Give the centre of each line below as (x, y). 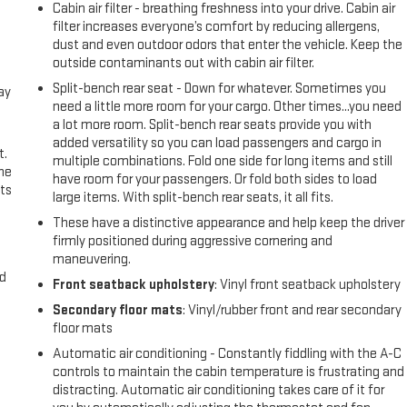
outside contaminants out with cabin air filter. (184, 64)
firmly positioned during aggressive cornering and (193, 242)
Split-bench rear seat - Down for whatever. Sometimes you (220, 89)
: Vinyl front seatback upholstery (308, 285)
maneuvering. (92, 260)
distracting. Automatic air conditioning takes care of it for (219, 391)
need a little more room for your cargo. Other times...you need (228, 107)
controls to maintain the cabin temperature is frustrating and (229, 372)
